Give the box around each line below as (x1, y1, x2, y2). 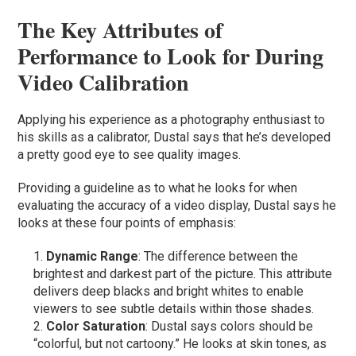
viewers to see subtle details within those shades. (33, 300, 318, 316)
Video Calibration (17, 65, 190, 99)
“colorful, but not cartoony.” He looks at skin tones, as (33, 335, 327, 351)
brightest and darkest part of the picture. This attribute (33, 265, 333, 281)
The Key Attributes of (17, 13, 223, 46)
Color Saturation (46, 318, 146, 334)
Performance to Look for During (17, 39, 324, 72)
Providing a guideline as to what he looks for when (17, 180, 298, 195)
